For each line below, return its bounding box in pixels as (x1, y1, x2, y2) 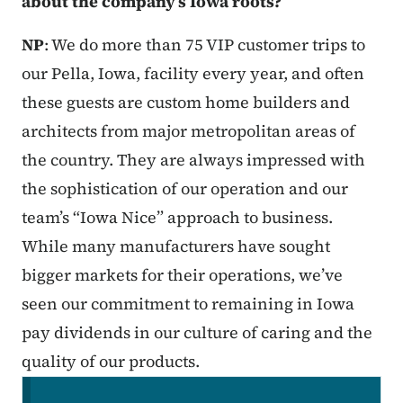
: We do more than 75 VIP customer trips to (44, 32, 365, 56)
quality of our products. (22, 349, 200, 372)
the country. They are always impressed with (22, 148, 365, 171)
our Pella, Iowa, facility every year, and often (22, 61, 364, 85)
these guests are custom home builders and (22, 90, 350, 113)
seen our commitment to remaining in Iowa (22, 291, 354, 315)
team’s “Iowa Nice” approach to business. (22, 205, 333, 228)
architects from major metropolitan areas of (22, 119, 355, 142)
